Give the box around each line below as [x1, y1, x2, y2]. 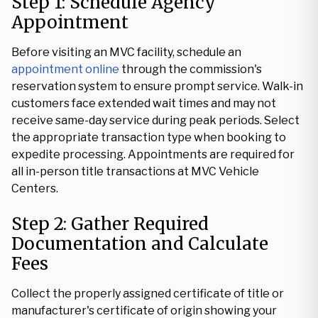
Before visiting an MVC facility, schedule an [11, 45, 241, 59]
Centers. [11, 182, 58, 195]
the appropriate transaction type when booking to [11, 131, 286, 144]
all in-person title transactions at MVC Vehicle [11, 165, 259, 178]
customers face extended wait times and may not [11, 97, 276, 110]
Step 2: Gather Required [11, 213, 209, 235]
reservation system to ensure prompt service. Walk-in [11, 79, 303, 93]
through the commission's [119, 62, 262, 76]
